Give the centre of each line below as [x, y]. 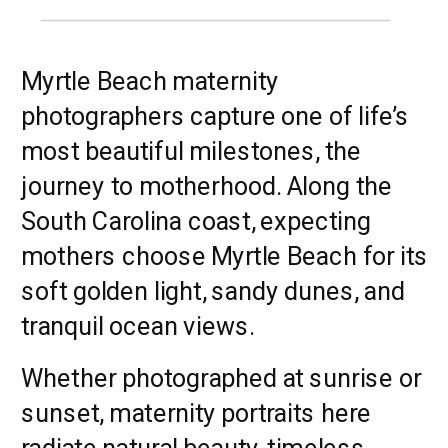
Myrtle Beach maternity [150, 80]
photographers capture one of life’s [215, 115]
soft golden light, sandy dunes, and [213, 290]
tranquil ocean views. [138, 325]
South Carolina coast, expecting [196, 220]
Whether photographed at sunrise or [221, 377]
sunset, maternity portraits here [196, 412]
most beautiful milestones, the [191, 150]
